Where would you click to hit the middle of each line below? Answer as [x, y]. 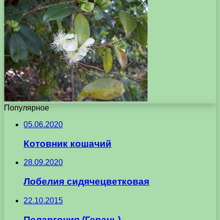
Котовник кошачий [68, 143]
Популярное [27, 108]
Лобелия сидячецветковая [86, 182]
